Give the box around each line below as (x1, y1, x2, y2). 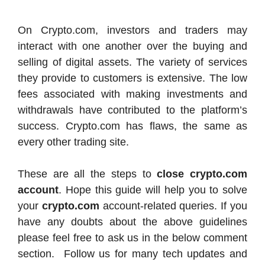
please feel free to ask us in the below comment (18, 232, 247, 244)
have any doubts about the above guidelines (18, 216, 247, 228)
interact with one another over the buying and (18, 40, 247, 53)
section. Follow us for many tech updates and (18, 248, 247, 260)
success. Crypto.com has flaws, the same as (18, 120, 247, 132)
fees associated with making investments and (18, 88, 247, 101)
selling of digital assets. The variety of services (18, 56, 247, 69)
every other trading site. (18, 136, 129, 148)
